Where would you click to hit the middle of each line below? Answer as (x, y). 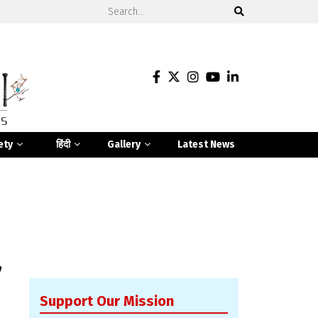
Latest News (206, 144)
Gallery (124, 144)
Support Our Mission (106, 301)
